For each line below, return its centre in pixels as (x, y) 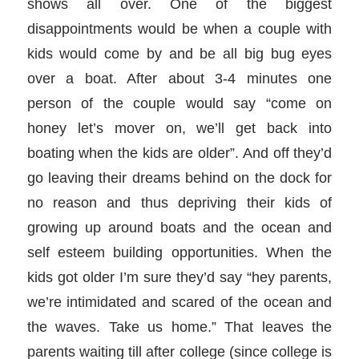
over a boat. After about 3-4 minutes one (179, 79)
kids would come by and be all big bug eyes (179, 54)
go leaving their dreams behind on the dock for (179, 178)
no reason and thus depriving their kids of (179, 203)
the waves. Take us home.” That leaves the (179, 327)
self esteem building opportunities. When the (179, 252)
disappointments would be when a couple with (179, 29)
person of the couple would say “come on (179, 103)
